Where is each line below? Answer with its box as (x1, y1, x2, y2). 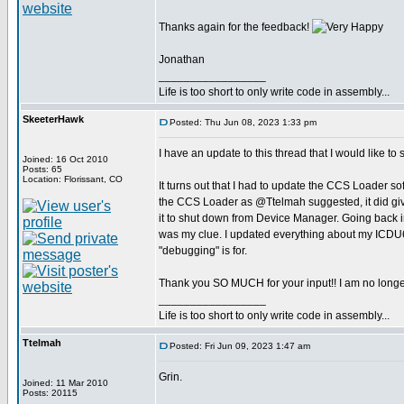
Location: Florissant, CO (23, 174, 123, 184)
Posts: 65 (23, 164, 62, 174)
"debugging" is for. (159, 244, 247, 257)
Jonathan (159, 53, 205, 66)
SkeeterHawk (23, 114, 84, 124)
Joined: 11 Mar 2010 (23, 378, 108, 388)
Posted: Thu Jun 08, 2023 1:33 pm (170, 117, 317, 127)
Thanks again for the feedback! (159, 21, 312, 33)
